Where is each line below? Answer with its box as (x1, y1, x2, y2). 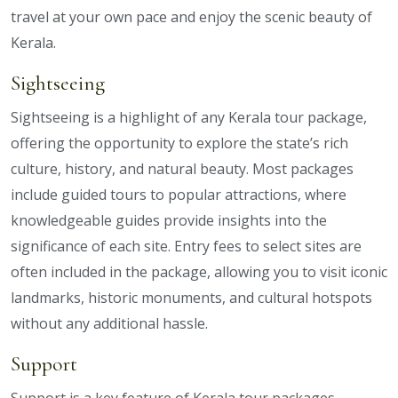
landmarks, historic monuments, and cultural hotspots (11, 288, 372, 308)
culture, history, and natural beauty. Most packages (11, 159, 354, 179)
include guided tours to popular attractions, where (11, 185, 346, 205)
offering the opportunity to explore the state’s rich (11, 133, 348, 154)
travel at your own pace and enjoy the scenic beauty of (11, 7, 372, 28)
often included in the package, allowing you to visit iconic (11, 262, 387, 283)
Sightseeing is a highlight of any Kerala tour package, (11, 107, 367, 128)
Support (11, 351, 77, 378)
